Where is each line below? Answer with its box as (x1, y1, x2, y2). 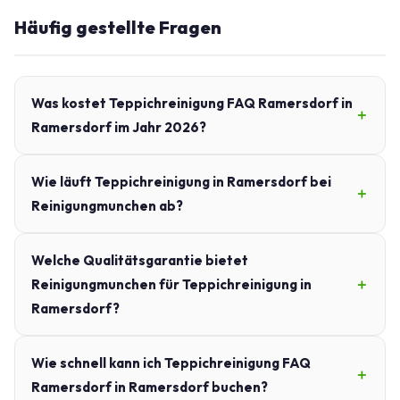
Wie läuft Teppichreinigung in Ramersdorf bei (31, 173, 331, 191)
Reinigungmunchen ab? (31, 197, 183, 215)
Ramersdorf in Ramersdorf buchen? (31, 379, 268, 396)
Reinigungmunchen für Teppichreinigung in (31, 276, 312, 294)
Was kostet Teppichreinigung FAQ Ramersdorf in (31, 95, 353, 112)
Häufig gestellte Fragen (14, 16, 221, 39)
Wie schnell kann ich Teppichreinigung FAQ (31, 354, 311, 372)
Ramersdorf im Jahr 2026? (31, 119, 206, 137)
